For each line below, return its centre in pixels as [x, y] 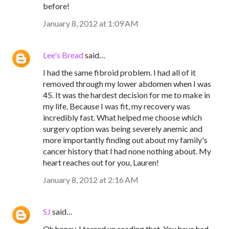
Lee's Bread [63, 55]
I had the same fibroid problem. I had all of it [119, 72]
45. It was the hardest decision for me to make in [127, 95]
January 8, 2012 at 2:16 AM [91, 180]
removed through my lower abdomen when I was [127, 84]
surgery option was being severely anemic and [123, 129]
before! [56, 6]
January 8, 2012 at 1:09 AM [91, 23]
